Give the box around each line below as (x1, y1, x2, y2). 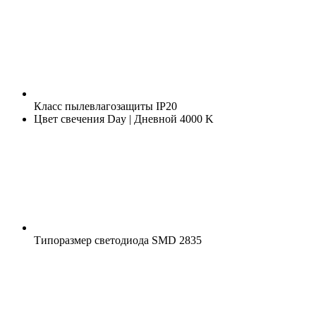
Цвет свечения (34, 112, 104, 125)
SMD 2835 (149, 233, 202, 246)
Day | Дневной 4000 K (104, 112, 214, 125)
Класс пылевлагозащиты (34, 99, 153, 112)
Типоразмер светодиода (34, 233, 149, 246)
